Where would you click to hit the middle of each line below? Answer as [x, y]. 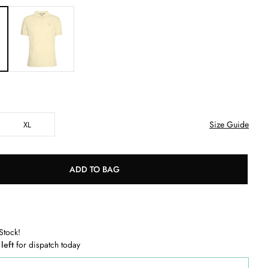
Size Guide [229, 124]
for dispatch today [48, 245]
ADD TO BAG [94, 169]
